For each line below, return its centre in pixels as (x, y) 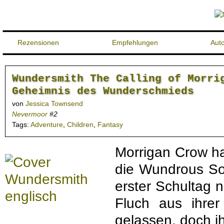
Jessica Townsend (54, 104)
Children (80, 125)
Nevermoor (30, 114)
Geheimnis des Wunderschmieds (103, 91)
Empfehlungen (135, 42)
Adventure (47, 125)
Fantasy (110, 125)
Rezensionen (38, 42)
